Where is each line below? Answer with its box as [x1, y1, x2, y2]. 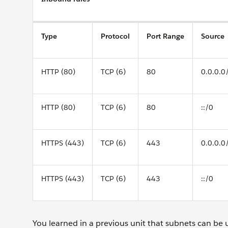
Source [201, 31, 224, 41]
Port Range [147, 31, 184, 41]
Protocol [101, 31, 130, 41]
